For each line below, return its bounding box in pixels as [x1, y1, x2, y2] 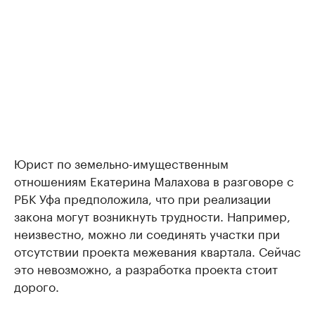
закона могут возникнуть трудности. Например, [14, 206, 290, 225]
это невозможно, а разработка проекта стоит [14, 259, 278, 278]
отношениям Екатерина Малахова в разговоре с [14, 171, 294, 190]
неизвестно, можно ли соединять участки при [14, 224, 280, 243]
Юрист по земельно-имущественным [14, 153, 229, 172]
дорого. [14, 276, 59, 295]
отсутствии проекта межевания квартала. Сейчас [14, 241, 301, 260]
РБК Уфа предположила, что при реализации [14, 188, 271, 207]
